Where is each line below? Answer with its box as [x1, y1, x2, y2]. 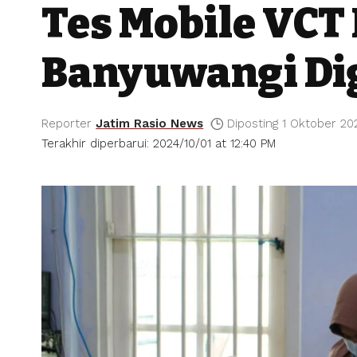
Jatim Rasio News [96, 116, 204, 131]
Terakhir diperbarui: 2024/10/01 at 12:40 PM [41, 135, 276, 151]
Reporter [41, 116, 92, 131]
